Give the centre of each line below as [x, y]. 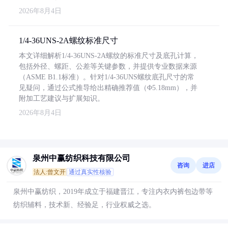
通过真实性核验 [90, 172]
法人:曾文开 [50, 172]
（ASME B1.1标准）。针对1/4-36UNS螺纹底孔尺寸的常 [107, 77]
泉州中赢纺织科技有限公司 [81, 158]
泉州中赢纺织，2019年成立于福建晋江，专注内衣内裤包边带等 [113, 192]
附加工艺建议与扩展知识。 [62, 98]
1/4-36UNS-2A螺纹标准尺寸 [68, 40]
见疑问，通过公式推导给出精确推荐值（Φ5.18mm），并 [108, 88]
